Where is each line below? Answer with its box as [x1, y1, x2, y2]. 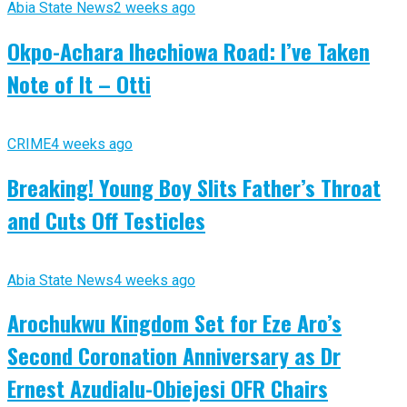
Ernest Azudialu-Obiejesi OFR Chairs [7, 372, 328, 405]
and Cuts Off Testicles [7, 203, 205, 236]
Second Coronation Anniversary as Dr [7, 339, 341, 372]
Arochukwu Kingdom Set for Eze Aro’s [7, 306, 342, 340]
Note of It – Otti [7, 66, 151, 100]
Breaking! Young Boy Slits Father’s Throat [7, 170, 381, 203]
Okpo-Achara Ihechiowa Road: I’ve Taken [7, 34, 370, 67]
